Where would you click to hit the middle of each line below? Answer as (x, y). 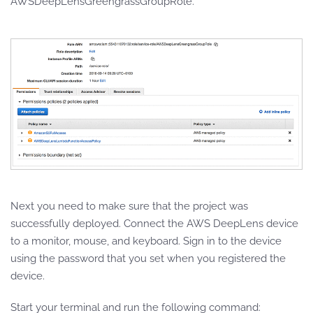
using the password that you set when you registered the (148, 258)
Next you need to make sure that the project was (129, 206)
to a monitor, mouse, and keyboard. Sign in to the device (146, 241)
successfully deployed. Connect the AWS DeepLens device (154, 223)
